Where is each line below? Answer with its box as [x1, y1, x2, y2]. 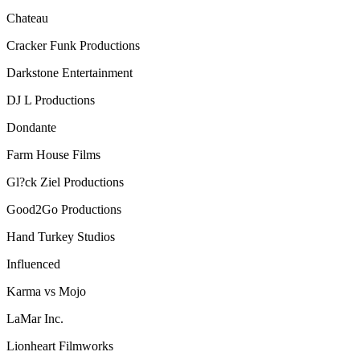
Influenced [6, 256, 60, 271]
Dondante [6, 120, 56, 134]
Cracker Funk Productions [6, 38, 140, 52]
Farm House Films [6, 147, 100, 162]
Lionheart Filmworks [6, 338, 113, 353]
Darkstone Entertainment [6, 65, 133, 80]
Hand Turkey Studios [6, 229, 115, 243]
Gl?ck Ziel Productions [6, 174, 124, 189]
